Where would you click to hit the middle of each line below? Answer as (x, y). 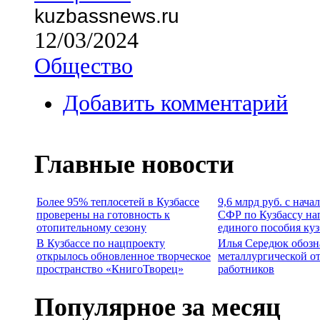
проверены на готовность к (103, 214)
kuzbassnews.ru (107, 16)
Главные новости (134, 164)
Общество (84, 66)
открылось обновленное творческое (124, 256)
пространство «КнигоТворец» (110, 269)
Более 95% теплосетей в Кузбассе (118, 201)
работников (246, 269)
